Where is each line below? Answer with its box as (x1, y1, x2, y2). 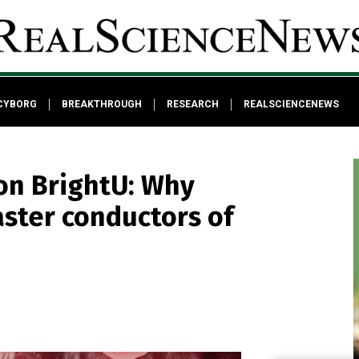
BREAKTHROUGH (61, 99, 142, 110)
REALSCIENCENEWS (243, 99, 339, 110)
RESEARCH (166, 99, 219, 110)
